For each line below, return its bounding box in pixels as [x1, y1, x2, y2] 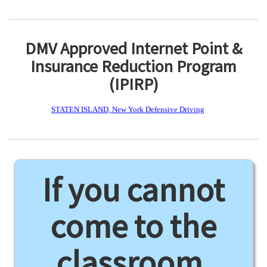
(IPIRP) [108, 73, 159, 95]
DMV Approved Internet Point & [25, 38, 242, 59]
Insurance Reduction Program [30, 55, 237, 77]
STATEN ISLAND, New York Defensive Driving [51, 105, 204, 114]
